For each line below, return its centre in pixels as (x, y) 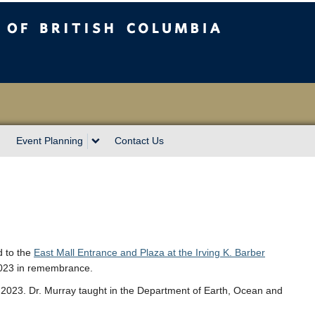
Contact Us (139, 141)
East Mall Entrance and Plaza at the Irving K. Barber (149, 252)
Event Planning (50, 141)
